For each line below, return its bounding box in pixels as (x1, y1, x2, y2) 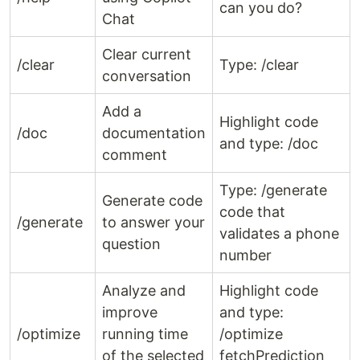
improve (102, 304, 157, 321)
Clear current (102, 46, 191, 63)
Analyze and (102, 282, 186, 300)
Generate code (102, 192, 202, 210)
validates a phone (219, 225, 339, 243)
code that (219, 203, 285, 221)
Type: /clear (219, 56, 299, 74)
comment (102, 146, 167, 164)
